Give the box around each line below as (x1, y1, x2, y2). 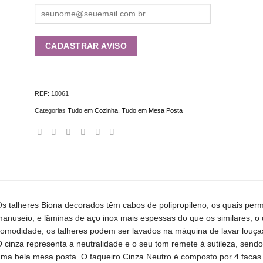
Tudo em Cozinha (67, 107, 118, 114)
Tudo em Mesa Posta (121, 107, 183, 114)
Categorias (34, 107, 68, 114)
